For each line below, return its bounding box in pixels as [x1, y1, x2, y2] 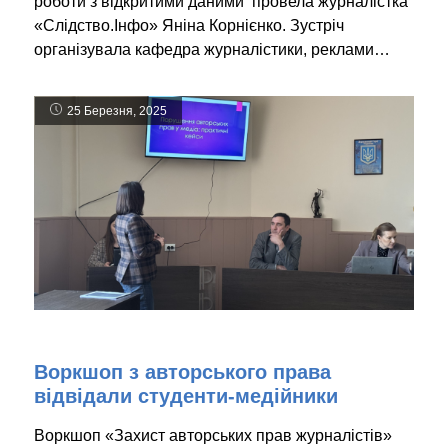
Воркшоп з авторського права [34, 361, 331, 384]
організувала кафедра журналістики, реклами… [34, 40, 390, 58]
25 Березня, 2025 [67, 103, 167, 118]
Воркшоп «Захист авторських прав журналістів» [34, 427, 392, 445]
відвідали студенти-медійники [34, 385, 338, 408]
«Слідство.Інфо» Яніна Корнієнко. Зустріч [34, 16, 344, 34]
